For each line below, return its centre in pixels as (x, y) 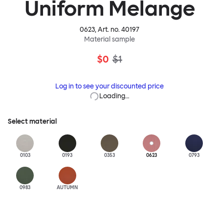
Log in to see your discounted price (109, 86)
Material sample (109, 39)
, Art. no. (108, 29)
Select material (32, 121)
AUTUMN (67, 187)
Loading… (114, 96)
